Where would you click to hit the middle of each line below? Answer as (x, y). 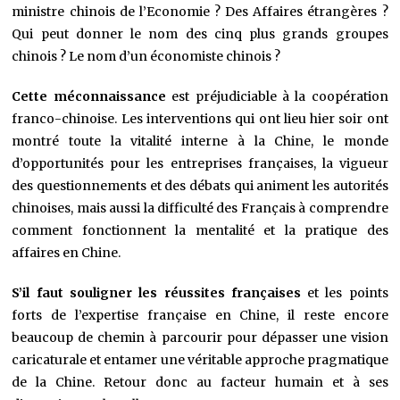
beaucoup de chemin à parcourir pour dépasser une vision (200, 338)
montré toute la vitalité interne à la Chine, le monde (200, 142)
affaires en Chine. (67, 253)
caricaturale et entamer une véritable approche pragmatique (200, 360)
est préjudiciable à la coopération (280, 97)
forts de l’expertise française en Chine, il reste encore (200, 316)
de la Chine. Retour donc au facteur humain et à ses (200, 383)
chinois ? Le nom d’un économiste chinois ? (146, 57)
